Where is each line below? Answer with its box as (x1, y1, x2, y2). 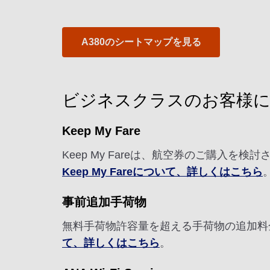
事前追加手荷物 (62, 195, 146, 209)
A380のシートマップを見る (81, 36, 201, 47)
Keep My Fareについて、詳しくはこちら (62, 165, 263, 178)
